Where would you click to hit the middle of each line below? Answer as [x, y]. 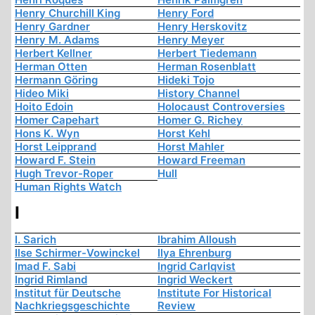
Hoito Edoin [44, 107]
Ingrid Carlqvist [197, 266]
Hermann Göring [56, 80]
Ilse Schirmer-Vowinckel [77, 253]
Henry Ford [186, 13]
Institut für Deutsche [68, 293]
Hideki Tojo [186, 80]
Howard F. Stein [55, 160]
